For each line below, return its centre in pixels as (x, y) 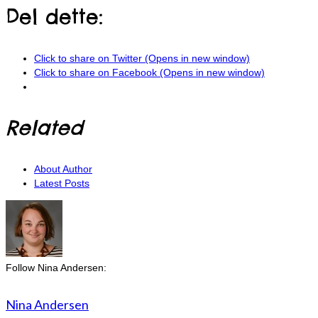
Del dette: (54, 17)
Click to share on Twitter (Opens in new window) (142, 59)
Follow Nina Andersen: (56, 268)
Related (44, 128)
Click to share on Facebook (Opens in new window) (149, 73)
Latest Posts (62, 183)
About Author (63, 169)
